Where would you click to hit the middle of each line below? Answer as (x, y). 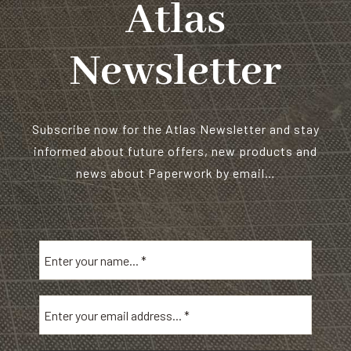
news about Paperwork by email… (175, 173)
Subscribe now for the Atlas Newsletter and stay (175, 129)
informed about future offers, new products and (175, 151)
